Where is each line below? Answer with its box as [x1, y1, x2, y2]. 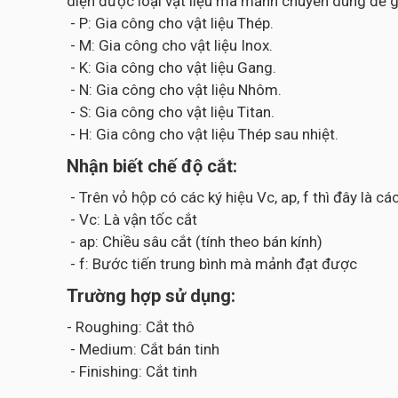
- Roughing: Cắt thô [67, 318, 195, 336]
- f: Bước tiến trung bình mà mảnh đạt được [67, 255, 357, 273]
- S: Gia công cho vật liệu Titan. [67, 103, 275, 121]
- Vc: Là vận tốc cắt [67, 211, 197, 228]
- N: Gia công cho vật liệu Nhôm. [67, 81, 282, 99]
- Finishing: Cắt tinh [67, 362, 197, 380]
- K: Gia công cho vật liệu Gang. [67, 59, 276, 76]
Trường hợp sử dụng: [67, 285, 235, 306]
